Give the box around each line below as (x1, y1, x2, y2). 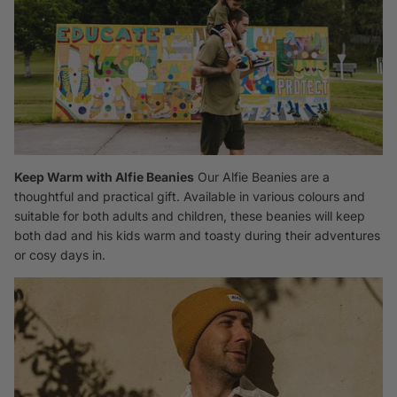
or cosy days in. (14, 247, 105, 263)
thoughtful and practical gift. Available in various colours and (14, 189, 365, 205)
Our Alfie (194, 169, 252, 185)
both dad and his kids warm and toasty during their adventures (14, 228, 380, 244)
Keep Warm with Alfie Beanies (14, 169, 194, 185)
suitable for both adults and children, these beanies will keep (14, 208, 365, 224)
